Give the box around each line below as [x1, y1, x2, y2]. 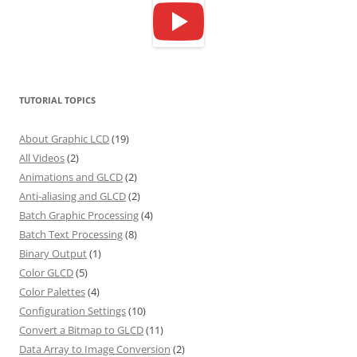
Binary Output [19, 245, 87, 261]
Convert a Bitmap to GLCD [19, 322, 143, 337]
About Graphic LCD [19, 131, 109, 146]
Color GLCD [19, 265, 73, 280]
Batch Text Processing [19, 226, 123, 241]
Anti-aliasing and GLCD [19, 188, 126, 203]
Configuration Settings [19, 303, 126, 318]
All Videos [19, 150, 65, 165]
